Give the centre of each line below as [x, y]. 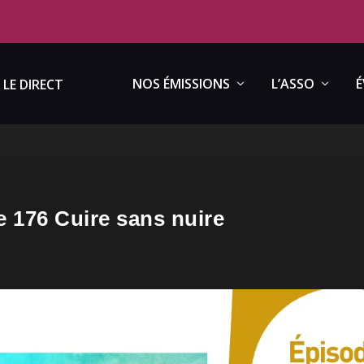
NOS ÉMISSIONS [181, 84]
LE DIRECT [33, 84]
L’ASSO [292, 84]
